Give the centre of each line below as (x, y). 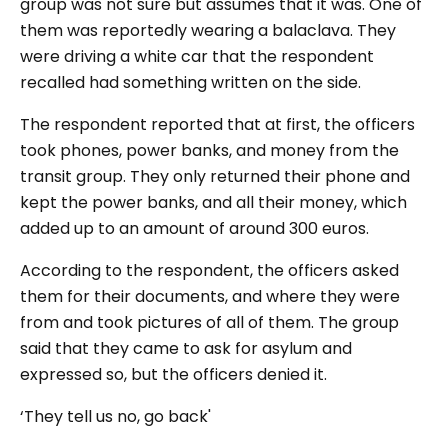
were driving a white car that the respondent (197, 56)
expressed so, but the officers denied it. (173, 374)
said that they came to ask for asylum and (186, 348)
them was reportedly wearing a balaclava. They (208, 30)
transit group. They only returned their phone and (215, 176)
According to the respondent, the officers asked (209, 270)
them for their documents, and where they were (210, 296)
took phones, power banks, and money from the (209, 150)
